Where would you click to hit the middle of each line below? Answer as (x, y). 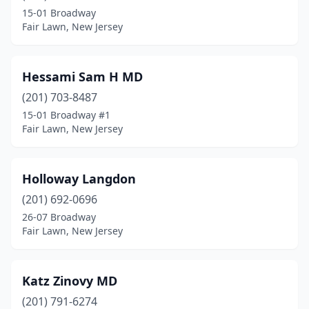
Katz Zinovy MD (70, 281)
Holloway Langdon (79, 179)
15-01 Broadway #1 (66, 115)
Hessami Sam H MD (82, 77)
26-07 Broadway (59, 217)
